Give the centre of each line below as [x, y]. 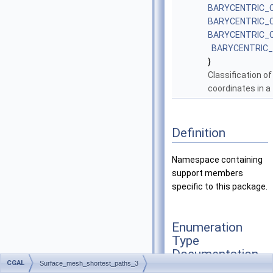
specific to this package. [220, 187]
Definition [199, 133]
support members [207, 173]
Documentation [215, 254]
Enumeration [207, 227]
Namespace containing [217, 160]
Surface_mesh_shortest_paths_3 [89, 263]
